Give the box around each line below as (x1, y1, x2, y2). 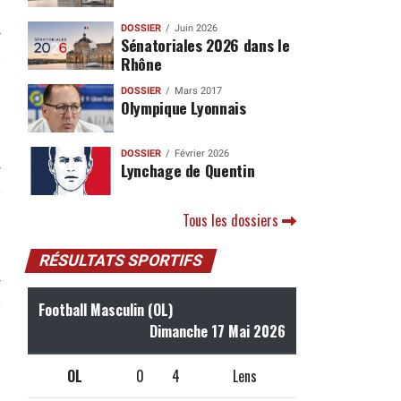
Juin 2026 (174, 21, 218, 34)
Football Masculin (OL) (38, 298, 173, 320)
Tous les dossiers (183, 209, 282, 231)
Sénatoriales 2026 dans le (120, 32, 290, 56)
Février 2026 (174, 147, 229, 159)
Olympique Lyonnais (120, 95, 246, 119)
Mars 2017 (174, 84, 222, 97)
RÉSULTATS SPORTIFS (37, 251, 205, 269)
